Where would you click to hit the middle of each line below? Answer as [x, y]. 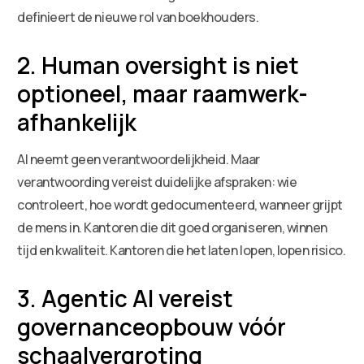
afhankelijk [77, 121]
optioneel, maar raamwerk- [163, 93]
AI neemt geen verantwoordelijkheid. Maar [139, 159]
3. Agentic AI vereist [126, 298]
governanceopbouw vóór [152, 326]
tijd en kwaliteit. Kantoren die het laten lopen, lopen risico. [182, 250]
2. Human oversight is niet [158, 65]
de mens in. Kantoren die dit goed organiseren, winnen [172, 227]
